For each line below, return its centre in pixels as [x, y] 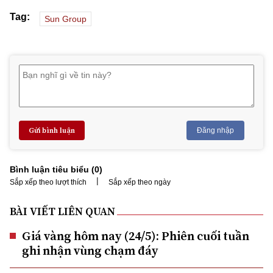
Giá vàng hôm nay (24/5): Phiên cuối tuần [136, 236]
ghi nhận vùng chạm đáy [90, 250]
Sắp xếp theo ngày [140, 182]
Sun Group [66, 19]
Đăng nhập [215, 130]
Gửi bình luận [52, 130]
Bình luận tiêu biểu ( [52, 169]
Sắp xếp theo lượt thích [48, 182]
